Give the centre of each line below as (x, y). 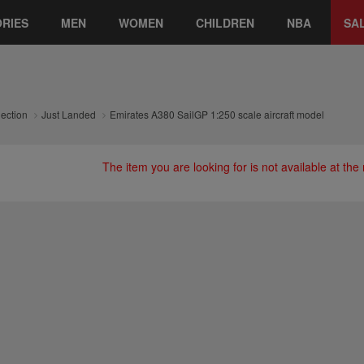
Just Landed (69, 114)
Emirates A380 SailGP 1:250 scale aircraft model (217, 114)
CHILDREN (225, 22)
